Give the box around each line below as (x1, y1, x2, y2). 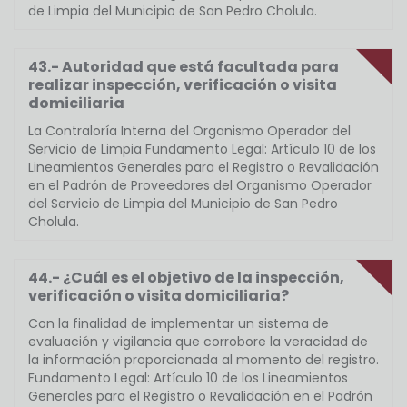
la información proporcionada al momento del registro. (28, 351, 379, 370)
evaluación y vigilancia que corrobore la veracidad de (28, 333, 368, 352)
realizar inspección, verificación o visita (28, 74, 337, 96)
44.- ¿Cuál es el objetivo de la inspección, (28, 267, 344, 289)
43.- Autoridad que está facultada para (28, 56, 339, 78)
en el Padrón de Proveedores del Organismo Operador (28, 176, 372, 195)
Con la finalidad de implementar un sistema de (28, 314, 329, 333)
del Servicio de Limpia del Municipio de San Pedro (28, 194, 338, 213)
